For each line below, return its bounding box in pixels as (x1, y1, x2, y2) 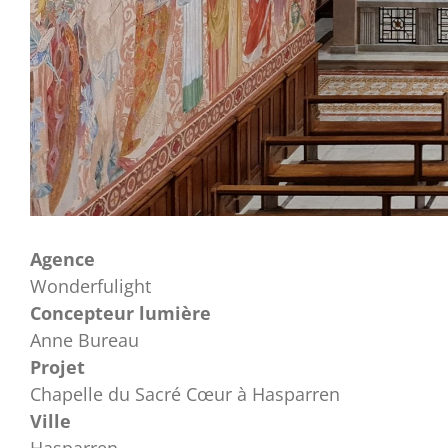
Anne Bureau (30, 327, 139, 352)
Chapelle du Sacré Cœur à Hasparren (30, 381, 340, 406)
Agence (30, 246, 95, 271)
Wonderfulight (30, 273, 151, 298)
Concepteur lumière (30, 300, 211, 325)
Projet (30, 354, 85, 379)
